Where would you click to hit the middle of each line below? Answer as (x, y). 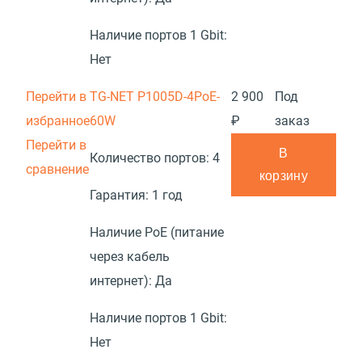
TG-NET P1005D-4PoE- (155, 97)
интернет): (122, 281)
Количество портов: (151, 158)
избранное (58, 121)
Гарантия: (121, 195)
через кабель (130, 257)
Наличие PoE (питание (157, 232)
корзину (283, 176)
